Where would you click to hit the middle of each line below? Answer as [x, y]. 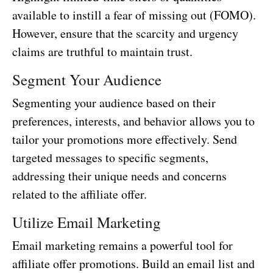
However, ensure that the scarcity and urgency [125, 34]
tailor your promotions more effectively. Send [125, 140]
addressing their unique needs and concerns [119, 176]
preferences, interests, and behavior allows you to [133, 121]
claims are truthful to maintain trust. [102, 52]
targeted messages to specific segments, [110, 158]
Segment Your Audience [87, 80]
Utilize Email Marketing [87, 222]
